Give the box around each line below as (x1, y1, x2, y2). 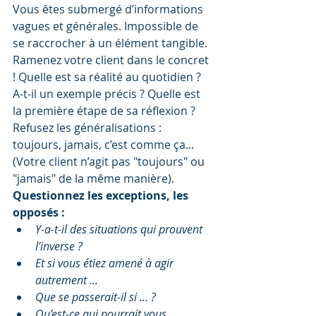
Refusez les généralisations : (13, 120, 164, 136)
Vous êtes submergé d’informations (13, 1, 206, 18)
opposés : (13, 205, 65, 221)
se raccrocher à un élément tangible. (13, 35, 210, 51)
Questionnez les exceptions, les (13, 188, 191, 204)
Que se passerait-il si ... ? (35, 289, 156, 305)
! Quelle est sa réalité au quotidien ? (13, 69, 204, 85)
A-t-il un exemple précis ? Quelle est (13, 86, 203, 102)
